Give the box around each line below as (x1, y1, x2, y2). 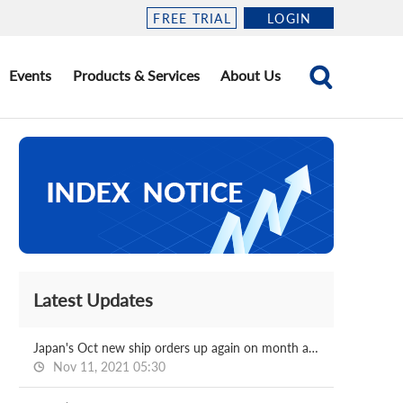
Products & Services (72, 66, 200, 84)
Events (9, 66, 52, 84)
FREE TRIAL (153, 10, 231, 26)
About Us (220, 66, 281, 84)
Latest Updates (33, 289, 153, 310)
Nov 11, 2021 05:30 (49, 359, 166, 374)
